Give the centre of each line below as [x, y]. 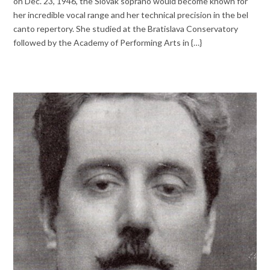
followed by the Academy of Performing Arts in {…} [108, 42]
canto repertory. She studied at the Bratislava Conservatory [126, 28]
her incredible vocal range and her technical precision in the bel [131, 14]
